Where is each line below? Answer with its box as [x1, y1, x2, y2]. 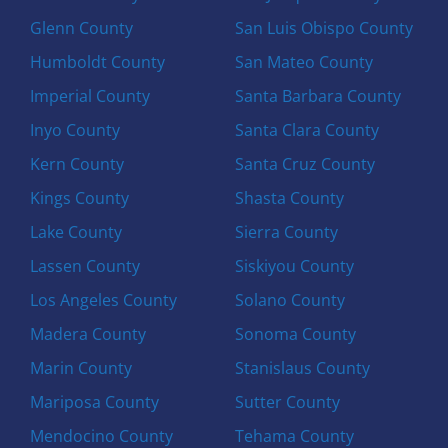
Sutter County [234, 390, 340, 413]
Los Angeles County [30, 288, 178, 311]
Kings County [30, 186, 130, 209]
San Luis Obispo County [234, 16, 413, 39]
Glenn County [30, 16, 134, 39]
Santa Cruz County [234, 152, 375, 175]
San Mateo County [234, 50, 373, 73]
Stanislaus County [234, 356, 370, 379]
